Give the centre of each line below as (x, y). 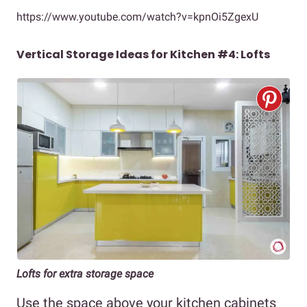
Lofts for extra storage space (85, 273)
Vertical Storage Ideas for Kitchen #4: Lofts (143, 54)
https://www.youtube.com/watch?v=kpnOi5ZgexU (137, 16)
